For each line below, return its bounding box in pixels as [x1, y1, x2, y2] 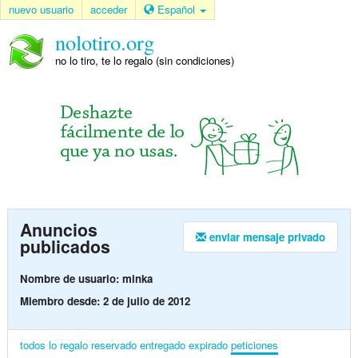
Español [157, 2, 198, 17]
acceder [90, 2, 127, 17]
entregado [139, 336, 185, 352]
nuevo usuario [9, 2, 74, 17]
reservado [90, 336, 137, 352]
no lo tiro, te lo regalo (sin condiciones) [54, 53, 234, 69]
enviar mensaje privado [206, 229, 326, 245]
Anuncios [19, 217, 97, 243]
